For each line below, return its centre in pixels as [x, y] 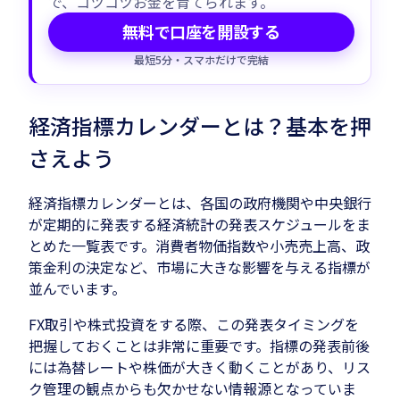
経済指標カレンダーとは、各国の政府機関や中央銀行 [200, 202]
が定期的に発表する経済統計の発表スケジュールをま [200, 224]
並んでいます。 [77, 288]
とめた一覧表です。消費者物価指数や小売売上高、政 [199, 245]
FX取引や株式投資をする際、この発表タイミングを [194, 324]
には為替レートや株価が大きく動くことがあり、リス [200, 367]
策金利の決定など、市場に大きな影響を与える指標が [200, 267]
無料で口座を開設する [201, 32]
